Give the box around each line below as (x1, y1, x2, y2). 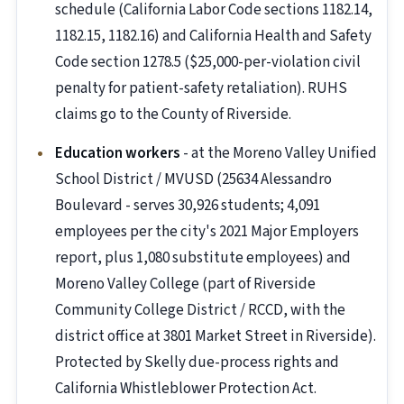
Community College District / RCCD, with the (55, 299, 345, 322)
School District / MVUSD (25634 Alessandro (55, 169, 332, 191)
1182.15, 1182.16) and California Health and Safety (55, 25, 372, 48)
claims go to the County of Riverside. (55, 104, 291, 126)
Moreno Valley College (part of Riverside (55, 273, 316, 296)
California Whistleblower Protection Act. (55, 378, 317, 400)
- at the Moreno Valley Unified (180, 142, 377, 165)
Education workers (55, 142, 180, 165)
